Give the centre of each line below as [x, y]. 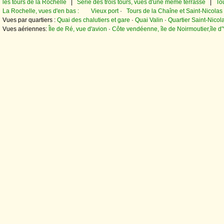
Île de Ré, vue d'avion [78, 29]
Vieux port [105, 11]
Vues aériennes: [25, 29]
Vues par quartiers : [30, 20]
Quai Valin [149, 20]
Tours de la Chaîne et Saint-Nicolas [174, 11]
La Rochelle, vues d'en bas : [47, 11]
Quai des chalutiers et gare [93, 20]
